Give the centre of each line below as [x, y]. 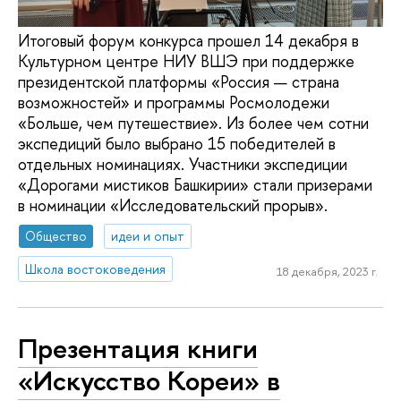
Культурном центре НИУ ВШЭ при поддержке [186, 62]
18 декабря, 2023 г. [327, 272]
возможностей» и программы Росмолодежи [174, 103]
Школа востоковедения [96, 269]
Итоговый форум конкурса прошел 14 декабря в [188, 41]
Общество [56, 235]
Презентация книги [138, 349]
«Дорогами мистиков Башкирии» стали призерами [195, 185]
